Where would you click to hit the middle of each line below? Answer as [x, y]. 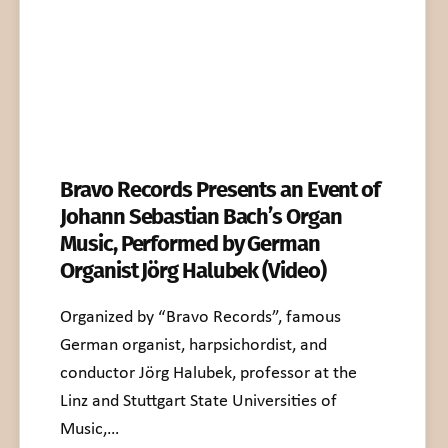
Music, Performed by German [190, 244]
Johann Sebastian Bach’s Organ [201, 217]
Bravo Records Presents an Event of [220, 190]
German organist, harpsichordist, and [194, 346]
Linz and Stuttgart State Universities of [199, 402]
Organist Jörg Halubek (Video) [193, 271]
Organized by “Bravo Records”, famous [201, 318]
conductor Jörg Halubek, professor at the [209, 374]
